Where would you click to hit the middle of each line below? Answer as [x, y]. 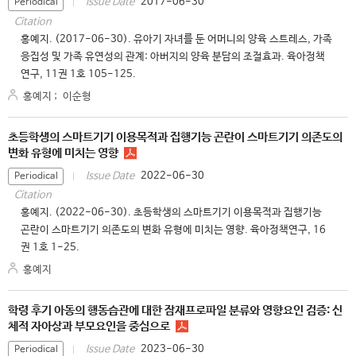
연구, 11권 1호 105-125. [78, 74]
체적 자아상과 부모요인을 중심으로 [89, 326]
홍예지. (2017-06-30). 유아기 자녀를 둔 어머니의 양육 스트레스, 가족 [176, 39]
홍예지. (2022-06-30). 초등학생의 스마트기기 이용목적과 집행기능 [171, 212]
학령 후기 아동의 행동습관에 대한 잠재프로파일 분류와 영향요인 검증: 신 [175, 310]
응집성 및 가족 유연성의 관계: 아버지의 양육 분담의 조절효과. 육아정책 [173, 56]
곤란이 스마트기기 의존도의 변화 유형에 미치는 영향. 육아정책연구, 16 [173, 230]
